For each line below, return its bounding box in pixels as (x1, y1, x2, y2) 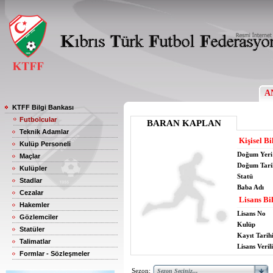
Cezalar (19, 189, 43, 196)
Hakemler (19, 201, 49, 208)
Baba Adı (237, 183, 264, 191)
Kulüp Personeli (19, 140, 71, 147)
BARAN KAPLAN (146, 118, 221, 128)
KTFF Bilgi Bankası (12, 104, 74, 111)
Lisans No (237, 210, 266, 217)
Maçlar (19, 152, 40, 160)
